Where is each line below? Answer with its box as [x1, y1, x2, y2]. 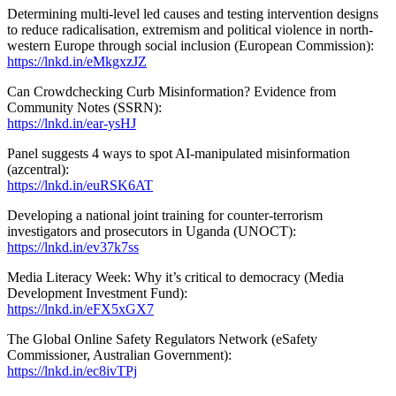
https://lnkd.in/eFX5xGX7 [7, 301, 154, 316]
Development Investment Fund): [7, 285, 187, 301]
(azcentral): [7, 161, 69, 177]
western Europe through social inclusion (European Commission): [7, 37, 374, 53]
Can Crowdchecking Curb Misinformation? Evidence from [7, 83, 336, 99]
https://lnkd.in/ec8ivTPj [7, 362, 137, 378]
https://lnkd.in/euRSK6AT [7, 177, 153, 193]
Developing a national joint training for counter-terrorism [7, 207, 323, 223]
